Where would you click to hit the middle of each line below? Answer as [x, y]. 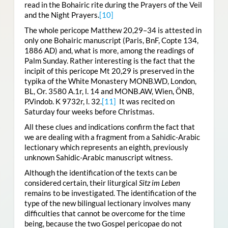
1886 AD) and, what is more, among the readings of [109, 51]
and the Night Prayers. [62, 15]
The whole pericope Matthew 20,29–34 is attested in [113, 30]
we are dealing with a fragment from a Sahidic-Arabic [112, 137]
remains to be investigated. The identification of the [110, 193]
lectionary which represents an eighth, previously [106, 147]
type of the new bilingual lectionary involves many [107, 203]
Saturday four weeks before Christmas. [89, 112]
